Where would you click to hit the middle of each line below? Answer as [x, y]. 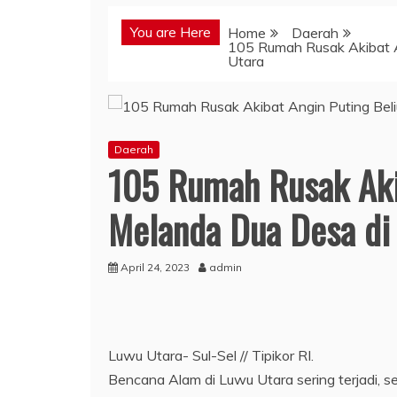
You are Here [171, 31]
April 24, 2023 [155, 267]
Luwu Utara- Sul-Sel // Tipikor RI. [211, 355]
